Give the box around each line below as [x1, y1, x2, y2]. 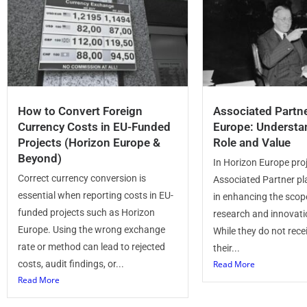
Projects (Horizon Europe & [18, 136, 160, 149]
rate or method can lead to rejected [18, 241, 165, 252]
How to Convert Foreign [18, 104, 143, 118]
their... [213, 243, 240, 254]
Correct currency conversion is [18, 173, 146, 184]
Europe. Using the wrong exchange [18, 224, 165, 235]
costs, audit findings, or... [18, 258, 124, 269]
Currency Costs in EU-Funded [18, 120, 171, 134]
